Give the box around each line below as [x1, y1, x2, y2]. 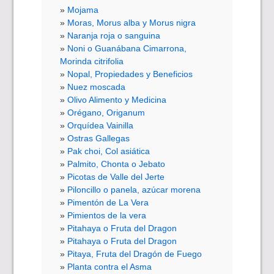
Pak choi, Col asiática [67, 146, 150, 156]
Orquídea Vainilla [67, 120, 134, 130]
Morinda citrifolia [60, 56, 124, 66]
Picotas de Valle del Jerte [67, 171, 165, 182]
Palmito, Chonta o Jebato [67, 158, 166, 169]
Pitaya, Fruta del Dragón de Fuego [67, 248, 202, 259]
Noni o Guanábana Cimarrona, [67, 43, 187, 53]
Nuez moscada [67, 81, 126, 92]
